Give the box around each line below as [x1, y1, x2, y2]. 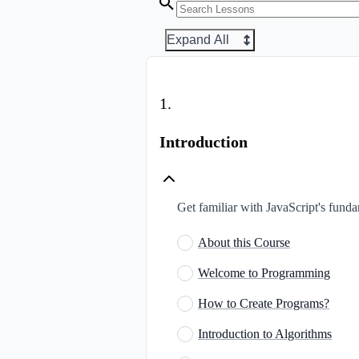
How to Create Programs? [198, 296, 329, 310]
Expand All [167, 32, 229, 46]
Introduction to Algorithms [198, 326, 332, 341]
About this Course [198, 235, 290, 249]
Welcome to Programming [198, 265, 330, 280]
